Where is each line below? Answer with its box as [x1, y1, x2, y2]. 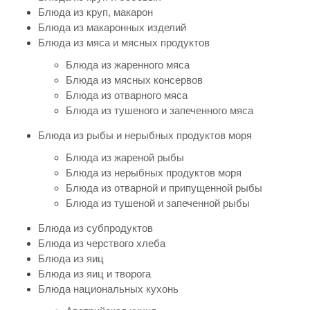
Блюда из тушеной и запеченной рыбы [66, 197, 250, 209]
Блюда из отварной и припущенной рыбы [66, 181, 262, 194]
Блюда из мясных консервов [66, 73, 203, 86]
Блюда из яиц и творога [38, 267, 151, 280]
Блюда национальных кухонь [38, 282, 179, 295]
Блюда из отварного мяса [66, 89, 188, 101]
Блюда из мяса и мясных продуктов [38, 36, 210, 48]
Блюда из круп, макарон [38, 6, 153, 18]
